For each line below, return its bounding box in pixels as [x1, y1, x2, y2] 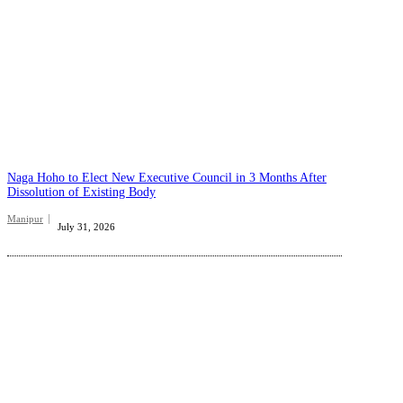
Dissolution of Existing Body [7, 185, 156, 200]
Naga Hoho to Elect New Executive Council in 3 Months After [7, 171, 327, 185]
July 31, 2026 [58, 221, 115, 233]
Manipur [7, 213, 43, 225]
